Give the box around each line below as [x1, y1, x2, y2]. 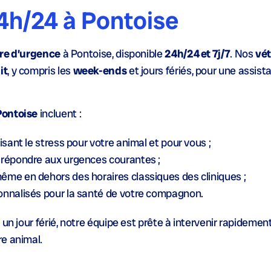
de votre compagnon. [103, 186, 203, 200]
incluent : [38, 106, 82, 120]
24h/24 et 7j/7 [165, 47, 230, 60]
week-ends [73, 64, 127, 77]
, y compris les [7, 64, 73, 77]
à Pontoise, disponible [60, 47, 165, 60]
